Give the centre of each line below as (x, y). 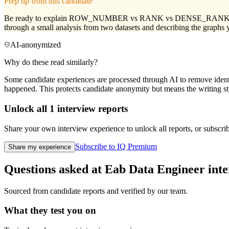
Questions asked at (54, 169)
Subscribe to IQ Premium (116, 146)
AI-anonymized (36, 45)
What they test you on (50, 211)
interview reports (91, 109)
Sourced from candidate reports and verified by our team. (96, 191)
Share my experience (40, 147)
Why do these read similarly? (51, 62)
